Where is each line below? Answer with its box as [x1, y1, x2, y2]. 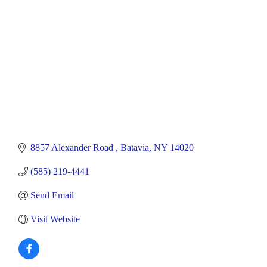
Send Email [30, 190, 74, 201]
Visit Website [30, 214, 80, 225]
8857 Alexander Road [30, 142, 116, 153]
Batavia [120, 142, 149, 153]
